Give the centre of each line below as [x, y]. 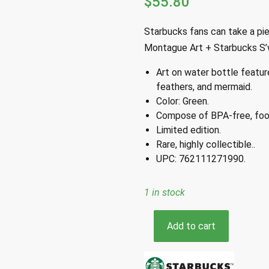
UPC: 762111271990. [201, 159]
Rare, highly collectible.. [206, 144]
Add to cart [191, 226]
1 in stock [165, 192]
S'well [156, 231]
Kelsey [158, 245]
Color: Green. [183, 101]
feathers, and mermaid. [204, 87]
